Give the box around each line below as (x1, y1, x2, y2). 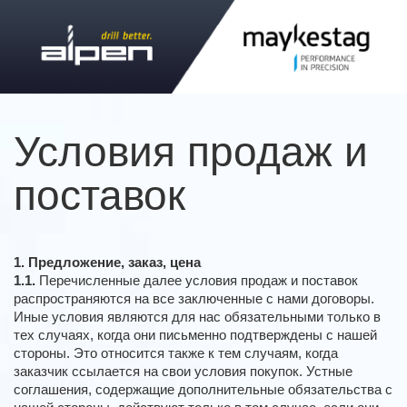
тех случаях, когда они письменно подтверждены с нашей (14, 327, 377, 343)
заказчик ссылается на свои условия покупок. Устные (14, 363, 352, 380)
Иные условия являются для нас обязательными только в (14, 309, 381, 325)
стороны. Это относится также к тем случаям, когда (14, 345, 338, 362)
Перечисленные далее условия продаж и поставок (35, 273, 358, 289)
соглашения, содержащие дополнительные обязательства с (14, 382, 392, 398)
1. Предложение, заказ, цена (14, 254, 201, 271)
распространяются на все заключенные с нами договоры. (14, 291, 374, 307)
